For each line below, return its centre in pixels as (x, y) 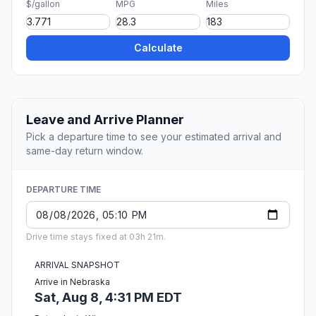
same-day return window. (85, 151)
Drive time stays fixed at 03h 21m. (96, 237)
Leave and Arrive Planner (105, 120)
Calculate (158, 48)
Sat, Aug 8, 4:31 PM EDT (108, 298)
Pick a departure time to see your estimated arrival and (154, 137)
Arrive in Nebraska (72, 282)
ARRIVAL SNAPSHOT (77, 265)
